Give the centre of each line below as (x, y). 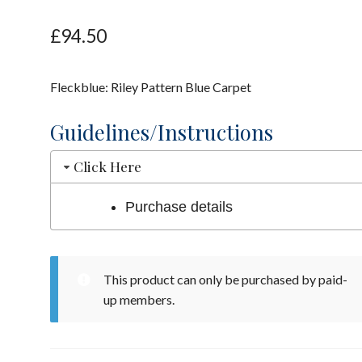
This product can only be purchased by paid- (225, 280)
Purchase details (179, 206)
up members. (139, 300)
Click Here (108, 166)
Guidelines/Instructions (162, 131)
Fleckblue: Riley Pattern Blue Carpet (151, 87)
